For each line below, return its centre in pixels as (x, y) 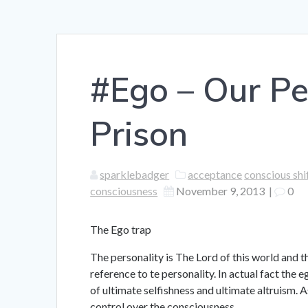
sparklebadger (135, 175)
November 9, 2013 (221, 191)
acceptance (215, 175)
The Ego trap (121, 230)
